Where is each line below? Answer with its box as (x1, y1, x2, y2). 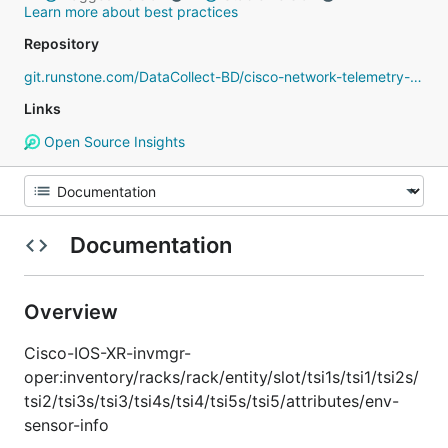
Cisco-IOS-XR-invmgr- (24, 343, 191, 363)
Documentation (64, 232, 237, 258)
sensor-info (24, 415, 109, 435)
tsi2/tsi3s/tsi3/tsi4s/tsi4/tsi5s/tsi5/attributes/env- (24, 391, 399, 411)
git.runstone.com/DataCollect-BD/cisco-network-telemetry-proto (410, 68, 422, 85)
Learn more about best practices (24, 3, 238, 20)
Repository (24, 35, 99, 52)
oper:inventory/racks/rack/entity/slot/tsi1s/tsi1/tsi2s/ (24, 367, 419, 387)
